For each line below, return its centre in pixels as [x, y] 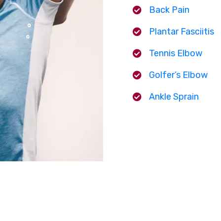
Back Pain [169, 10]
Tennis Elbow [176, 53]
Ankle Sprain [174, 96]
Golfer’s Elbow [178, 75]
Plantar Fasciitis [182, 31]
